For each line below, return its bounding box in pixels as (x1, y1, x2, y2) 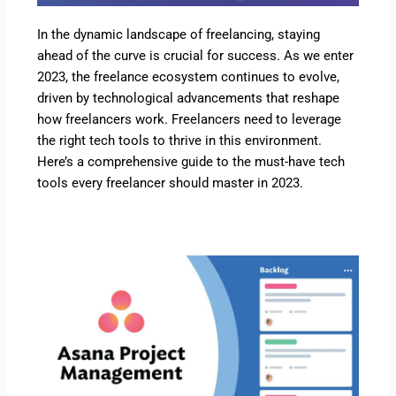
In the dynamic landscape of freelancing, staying (37, 26, 321, 42)
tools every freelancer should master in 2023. (37, 174, 304, 191)
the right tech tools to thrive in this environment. (37, 132, 323, 148)
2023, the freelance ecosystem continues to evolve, (37, 68, 340, 85)
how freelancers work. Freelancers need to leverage (37, 110, 342, 127)
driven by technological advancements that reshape (37, 89, 340, 106)
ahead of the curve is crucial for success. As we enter (37, 47, 354, 64)
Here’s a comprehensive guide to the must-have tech (37, 153, 346, 170)
